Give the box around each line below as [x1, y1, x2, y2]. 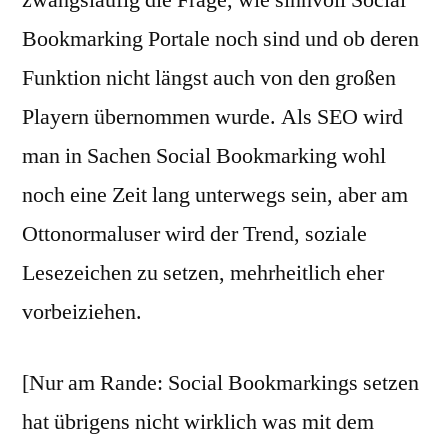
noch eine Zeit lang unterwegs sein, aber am [22, 181, 408, 209]
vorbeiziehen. [22, 298, 142, 326]
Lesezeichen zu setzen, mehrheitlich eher [22, 259, 384, 287]
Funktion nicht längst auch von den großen [22, 64, 396, 92]
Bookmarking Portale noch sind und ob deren [22, 25, 419, 53]
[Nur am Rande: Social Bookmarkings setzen [22, 369, 419, 397]
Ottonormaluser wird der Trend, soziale [22, 220, 367, 248]
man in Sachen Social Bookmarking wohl [22, 142, 386, 170]
